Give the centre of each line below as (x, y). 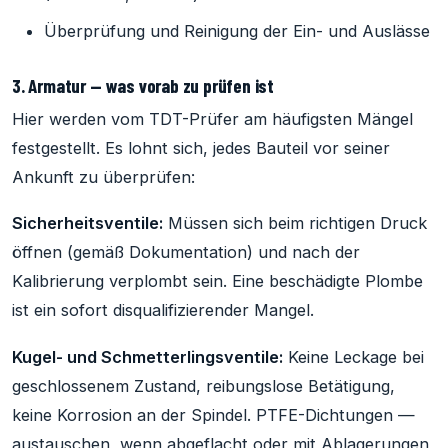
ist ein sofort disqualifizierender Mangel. (163, 310)
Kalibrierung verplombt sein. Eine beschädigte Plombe (217, 281)
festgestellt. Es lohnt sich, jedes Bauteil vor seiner (201, 147)
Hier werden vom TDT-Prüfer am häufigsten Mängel (212, 118)
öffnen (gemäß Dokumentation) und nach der (186, 252)
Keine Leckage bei (353, 356)
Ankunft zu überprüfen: (103, 176)
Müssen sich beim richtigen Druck (295, 223)
